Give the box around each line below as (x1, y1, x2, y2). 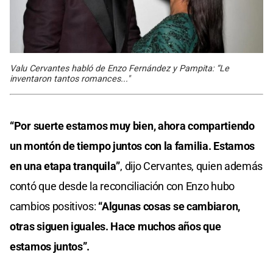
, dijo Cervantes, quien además (120, 159, 263, 172)
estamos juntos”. (10, 239, 90, 253)
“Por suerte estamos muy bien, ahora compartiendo (10, 119, 255, 132)
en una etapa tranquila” (10, 159, 121, 172)
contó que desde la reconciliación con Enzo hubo (10, 179, 235, 193)
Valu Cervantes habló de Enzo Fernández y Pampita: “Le (10, 63, 229, 74)
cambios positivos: (10, 199, 99, 213)
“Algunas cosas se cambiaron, (98, 199, 240, 213)
